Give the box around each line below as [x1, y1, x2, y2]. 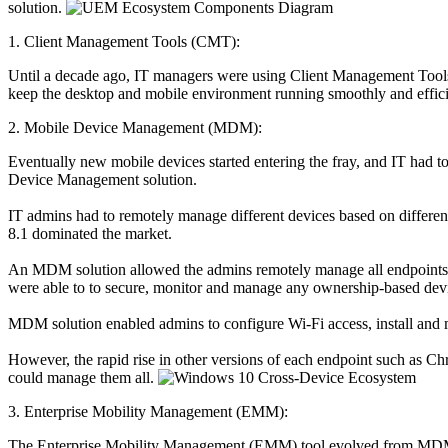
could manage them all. [8, 368, 158, 386]
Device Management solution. [8, 170, 197, 188]
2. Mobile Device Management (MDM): [8, 118, 262, 136]
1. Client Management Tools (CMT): [8, 32, 240, 50]
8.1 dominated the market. [8, 224, 172, 242]
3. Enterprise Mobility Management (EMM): [8, 402, 288, 420]
